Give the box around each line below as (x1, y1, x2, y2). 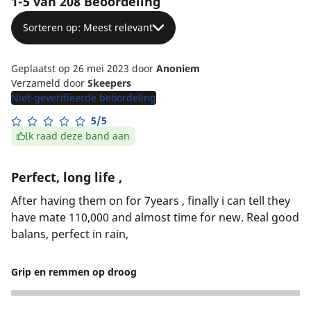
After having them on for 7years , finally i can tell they (11, 192, 290, 208)
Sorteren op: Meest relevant (23, 20, 153, 34)
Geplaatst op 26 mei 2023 (11, 61, 132, 75)
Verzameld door (11, 76, 87, 90)
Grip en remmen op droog (11, 264, 137, 278)
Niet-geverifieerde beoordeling (11, 90, 156, 104)
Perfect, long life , (11, 168, 122, 185)
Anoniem (156, 61, 200, 75)
